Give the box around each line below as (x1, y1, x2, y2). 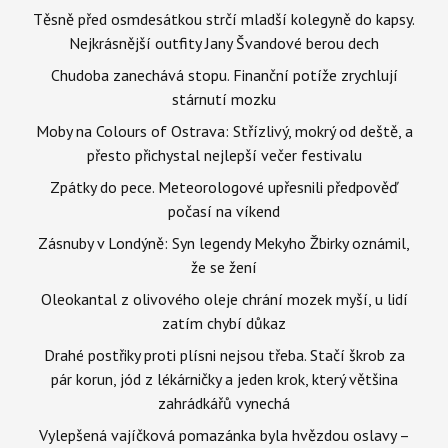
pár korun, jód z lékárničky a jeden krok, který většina (50, 368, 398, 389)
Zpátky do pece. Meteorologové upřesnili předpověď (50, 176, 398, 197)
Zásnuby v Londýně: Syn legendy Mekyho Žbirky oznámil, (38, 232, 410, 253)
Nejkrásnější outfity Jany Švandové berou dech (69, 32, 379, 53)
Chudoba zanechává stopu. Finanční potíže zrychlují (50, 64, 398, 85)
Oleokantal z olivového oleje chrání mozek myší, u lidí (40, 288, 408, 309)
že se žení (191, 256, 257, 277)
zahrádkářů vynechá (158, 392, 290, 413)
